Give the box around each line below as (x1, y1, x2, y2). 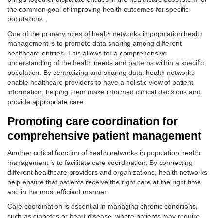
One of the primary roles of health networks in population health (7, 30, 203, 37)
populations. (7, 15, 45, 23)
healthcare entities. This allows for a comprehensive (7, 49, 167, 57)
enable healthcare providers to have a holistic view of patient (7, 78, 193, 86)
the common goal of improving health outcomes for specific (7, 5, 189, 13)
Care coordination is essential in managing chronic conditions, (7, 202, 198, 210)
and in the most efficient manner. (7, 188, 108, 196)
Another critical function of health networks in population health (7, 149, 200, 157)
